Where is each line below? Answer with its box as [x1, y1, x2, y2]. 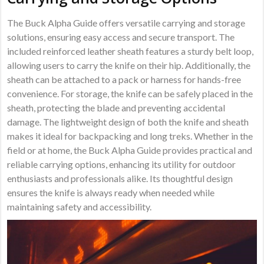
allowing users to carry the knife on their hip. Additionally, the [7, 59, 251, 71]
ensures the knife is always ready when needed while [7, 186, 215, 198]
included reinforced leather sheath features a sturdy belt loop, [7, 45, 254, 57]
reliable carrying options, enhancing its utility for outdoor [7, 158, 236, 170]
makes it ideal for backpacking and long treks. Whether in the [7, 130, 253, 141]
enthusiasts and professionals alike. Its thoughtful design [7, 172, 233, 184]
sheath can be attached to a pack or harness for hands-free [7, 73, 242, 85]
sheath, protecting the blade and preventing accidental [7, 101, 226, 113]
